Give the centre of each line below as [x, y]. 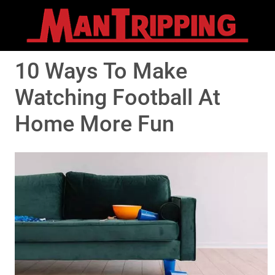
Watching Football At [118, 98]
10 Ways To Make [101, 72]
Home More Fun [95, 124]
